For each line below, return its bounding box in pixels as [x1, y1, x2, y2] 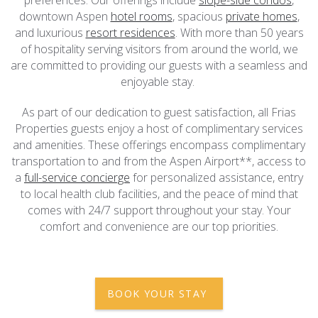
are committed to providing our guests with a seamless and [11, 57, 307, 73]
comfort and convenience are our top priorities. [40, 218, 278, 234]
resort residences [85, 24, 175, 40]
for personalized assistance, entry [130, 169, 303, 185]
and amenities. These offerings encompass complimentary [13, 136, 305, 153]
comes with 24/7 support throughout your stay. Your [27, 202, 291, 218]
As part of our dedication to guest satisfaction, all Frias [22, 104, 296, 120]
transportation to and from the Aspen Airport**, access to [12, 153, 306, 169]
